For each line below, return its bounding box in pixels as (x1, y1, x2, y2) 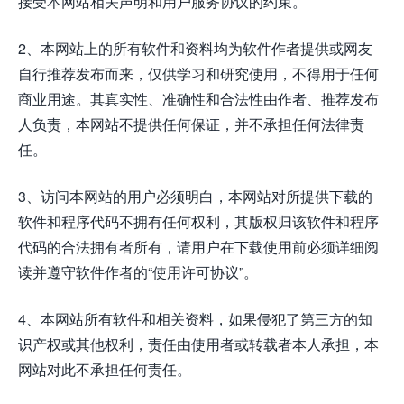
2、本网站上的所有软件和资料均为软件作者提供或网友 (18, 38, 372, 60)
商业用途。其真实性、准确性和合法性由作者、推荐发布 (18, 88, 379, 110)
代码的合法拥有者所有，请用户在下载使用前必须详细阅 (18, 236, 379, 258)
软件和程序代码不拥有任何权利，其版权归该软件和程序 (18, 211, 379, 233)
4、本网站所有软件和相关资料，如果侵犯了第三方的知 (18, 308, 372, 330)
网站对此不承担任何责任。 (18, 359, 191, 381)
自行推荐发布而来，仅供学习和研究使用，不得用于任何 (18, 63, 379, 85)
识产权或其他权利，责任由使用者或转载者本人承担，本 (18, 334, 379, 355)
